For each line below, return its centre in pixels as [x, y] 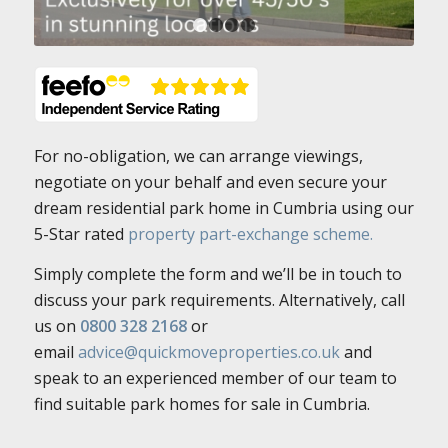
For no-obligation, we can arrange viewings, [198, 156]
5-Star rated [81, 234]
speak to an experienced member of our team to [215, 377]
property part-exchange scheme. [250, 234]
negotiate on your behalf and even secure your [210, 182]
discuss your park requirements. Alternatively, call [219, 299]
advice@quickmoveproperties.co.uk [211, 351]
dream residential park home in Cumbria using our [224, 208]
